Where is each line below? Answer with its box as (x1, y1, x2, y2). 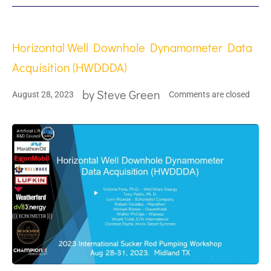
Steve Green (97, 87, 160, 103)
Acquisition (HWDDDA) (12, 59, 127, 76)
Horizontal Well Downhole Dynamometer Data (12, 39, 252, 56)
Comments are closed (169, 89, 250, 99)
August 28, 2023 (12, 89, 74, 99)
